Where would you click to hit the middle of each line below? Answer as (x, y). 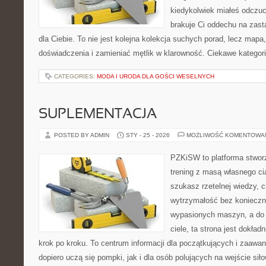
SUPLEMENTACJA (98, 115)
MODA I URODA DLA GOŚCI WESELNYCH (156, 76)
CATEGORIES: (75, 76)
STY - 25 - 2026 (148, 135)
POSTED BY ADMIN (83, 135)
